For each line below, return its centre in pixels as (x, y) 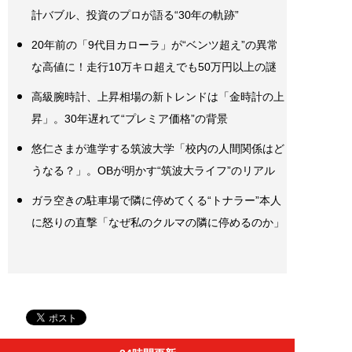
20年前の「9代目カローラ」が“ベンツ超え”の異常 (155, 45)
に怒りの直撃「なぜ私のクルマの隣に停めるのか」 (158, 223)
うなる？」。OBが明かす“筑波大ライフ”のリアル (153, 171)
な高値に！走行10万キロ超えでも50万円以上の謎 (154, 67)
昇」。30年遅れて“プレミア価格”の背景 (130, 119)
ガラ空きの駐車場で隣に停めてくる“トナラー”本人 (156, 201)
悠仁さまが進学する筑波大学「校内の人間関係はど (158, 149)
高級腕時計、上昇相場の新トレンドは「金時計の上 (158, 97)
